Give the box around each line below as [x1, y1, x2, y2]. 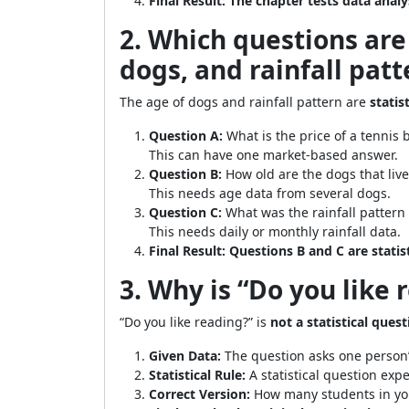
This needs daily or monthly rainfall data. [149, 223, 401, 240]
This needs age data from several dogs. [149, 184, 391, 202]
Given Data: [149, 347, 221, 364]
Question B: [149, 165, 222, 183]
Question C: [149, 204, 222, 221]
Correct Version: [149, 385, 250, 403]
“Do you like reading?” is [120, 313, 270, 330]
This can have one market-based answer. [149, 146, 398, 163]
